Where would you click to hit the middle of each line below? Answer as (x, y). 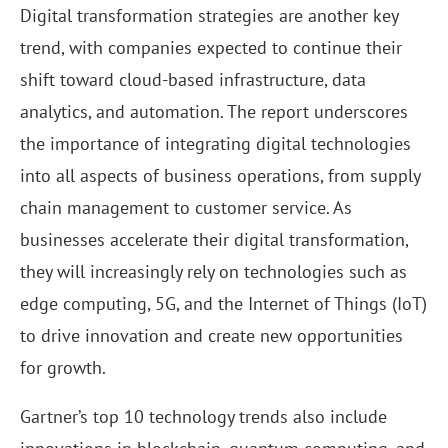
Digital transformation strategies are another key (209, 16)
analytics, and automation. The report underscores (214, 112)
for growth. (63, 368)
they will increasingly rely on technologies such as (213, 272)
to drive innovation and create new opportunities (211, 336)
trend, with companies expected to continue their (211, 48)
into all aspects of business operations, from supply (220, 176)
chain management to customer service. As (186, 208)
